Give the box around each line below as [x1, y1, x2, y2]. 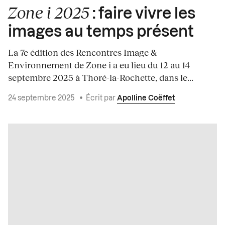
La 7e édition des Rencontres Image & [8, 46, 157, 58]
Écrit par [86, 94, 117, 102]
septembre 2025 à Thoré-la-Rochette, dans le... [8, 71, 193, 83]
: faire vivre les [89, 6, 195, 22]
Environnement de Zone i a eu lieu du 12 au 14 [8, 59, 190, 70]
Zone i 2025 [8, 2, 89, 22]
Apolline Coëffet [117, 94, 175, 102]
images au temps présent [8, 24, 194, 40]
